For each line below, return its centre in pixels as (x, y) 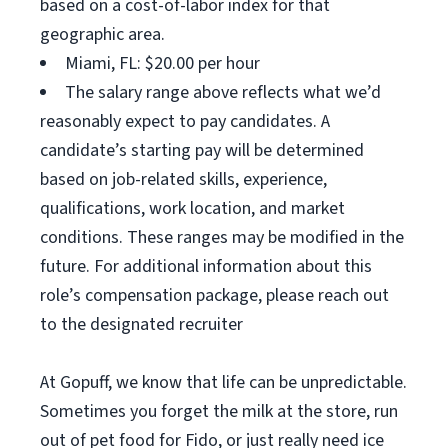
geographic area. (102, 34)
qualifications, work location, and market (192, 208)
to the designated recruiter (141, 324)
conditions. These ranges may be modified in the (222, 237)
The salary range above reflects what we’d (223, 92)
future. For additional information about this (206, 266)
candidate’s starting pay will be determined (202, 150)
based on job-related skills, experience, (183, 179)
